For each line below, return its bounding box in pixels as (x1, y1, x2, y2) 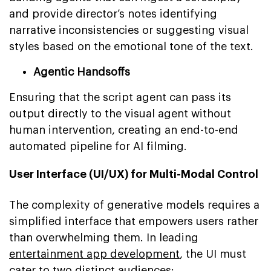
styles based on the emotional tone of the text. (9, 41, 253, 52)
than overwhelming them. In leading (9, 232, 198, 243)
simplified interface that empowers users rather (9, 215, 258, 227)
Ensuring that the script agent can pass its (9, 91, 231, 103)
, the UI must (180, 248, 246, 260)
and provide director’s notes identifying (9, 8, 217, 19)
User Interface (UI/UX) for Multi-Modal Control (9, 168, 258, 180)
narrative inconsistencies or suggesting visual (9, 24, 249, 36)
